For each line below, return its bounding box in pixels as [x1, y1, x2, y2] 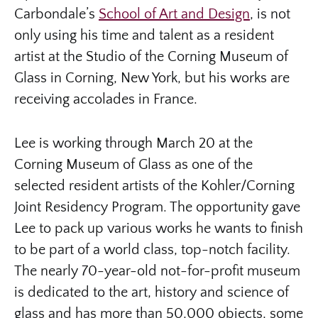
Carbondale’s [14, 6, 99, 22]
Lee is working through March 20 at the [14, 135, 253, 151]
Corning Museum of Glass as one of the [14, 156, 253, 172]
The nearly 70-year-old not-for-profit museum [14, 263, 300, 279]
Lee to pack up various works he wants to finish [14, 220, 303, 236]
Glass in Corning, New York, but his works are [14, 70, 290, 86]
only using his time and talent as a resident [14, 27, 274, 43]
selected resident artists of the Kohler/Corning [14, 177, 295, 194]
